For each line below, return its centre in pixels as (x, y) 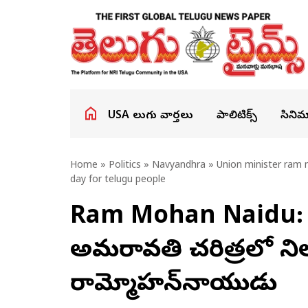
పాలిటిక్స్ (237, 116)
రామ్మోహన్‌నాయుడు (174, 286)
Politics (125, 166)
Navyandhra (179, 166)
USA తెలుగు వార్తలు (151, 116)
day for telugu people (118, 180)
